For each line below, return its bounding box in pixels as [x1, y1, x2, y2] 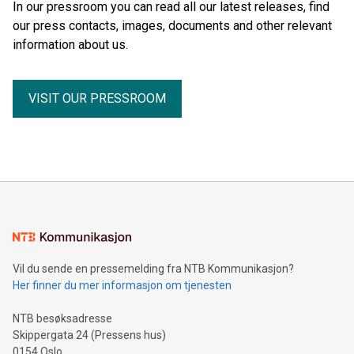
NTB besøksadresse [13, 311, 112, 325]
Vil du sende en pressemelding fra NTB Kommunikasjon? [13, 262, 294, 275]
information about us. [13, 36, 128, 52]
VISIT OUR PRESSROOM [28, 90, 166, 106]
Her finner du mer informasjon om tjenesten [13, 278, 232, 292]
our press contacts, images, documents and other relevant [13, 17, 332, 33]
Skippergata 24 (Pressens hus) [13, 328, 166, 341]
